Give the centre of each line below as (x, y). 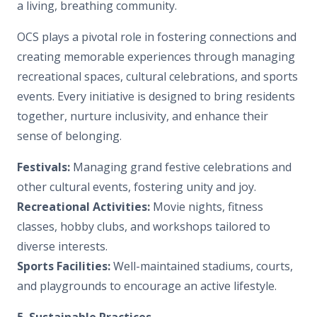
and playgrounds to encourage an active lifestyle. (147, 286)
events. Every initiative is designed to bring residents (156, 96)
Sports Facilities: (64, 266)
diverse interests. (62, 246)
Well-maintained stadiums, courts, (202, 266)
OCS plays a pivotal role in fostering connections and (157, 36)
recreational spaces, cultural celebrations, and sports (157, 76)
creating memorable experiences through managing (156, 56)
